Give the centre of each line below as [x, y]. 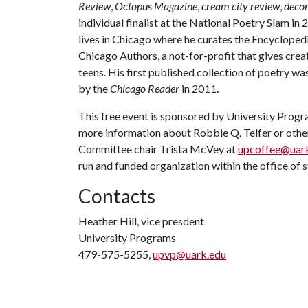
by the [94, 88]
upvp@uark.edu [189, 254]
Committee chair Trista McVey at [158, 149]
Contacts [117, 196]
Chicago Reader [145, 88]
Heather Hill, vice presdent [141, 221]
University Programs [127, 238]
